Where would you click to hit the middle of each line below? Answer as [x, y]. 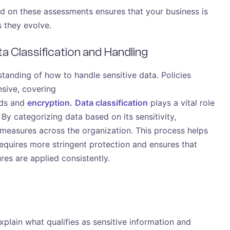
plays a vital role [181, 102]
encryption [49, 102]
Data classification [111, 102]
